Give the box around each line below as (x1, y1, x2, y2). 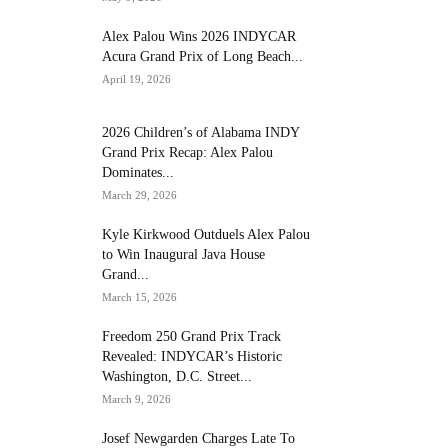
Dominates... (102, 165, 174, 180)
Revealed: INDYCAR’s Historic (102, 349, 282, 364)
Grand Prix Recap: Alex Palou (102, 145, 273, 160)
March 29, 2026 (102, 189, 177, 201)
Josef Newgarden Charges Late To (102, 431, 295, 446)
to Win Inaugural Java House (102, 247, 265, 262)
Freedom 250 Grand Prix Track (102, 329, 281, 344)
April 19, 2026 (102, 73, 171, 85)
